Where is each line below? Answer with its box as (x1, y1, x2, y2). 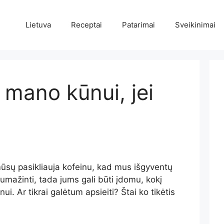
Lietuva (25, 20, 51, 29)
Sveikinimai (174, 20, 215, 29)
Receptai (70, 20, 102, 29)
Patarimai (121, 20, 155, 29)
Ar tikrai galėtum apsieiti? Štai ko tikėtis (16, 187, 175, 197)
